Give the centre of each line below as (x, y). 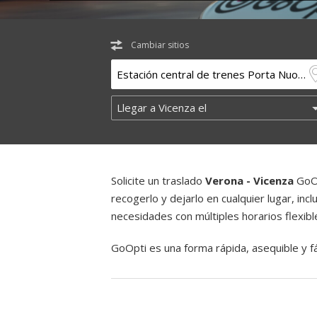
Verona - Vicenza (249, 180)
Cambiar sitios (160, 45)
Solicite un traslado (158, 180)
